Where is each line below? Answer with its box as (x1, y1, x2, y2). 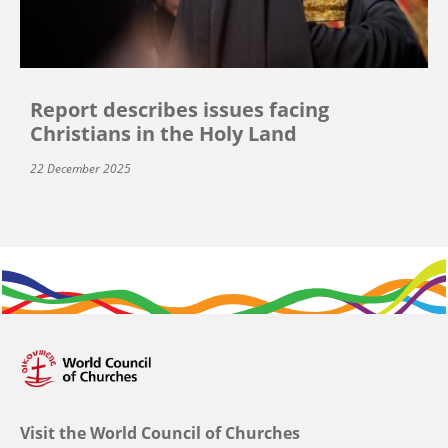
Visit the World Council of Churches (20, 422, 300, 445)
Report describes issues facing (30, 96, 329, 124)
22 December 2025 (30, 160, 131, 178)
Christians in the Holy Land (30, 120, 297, 148)
